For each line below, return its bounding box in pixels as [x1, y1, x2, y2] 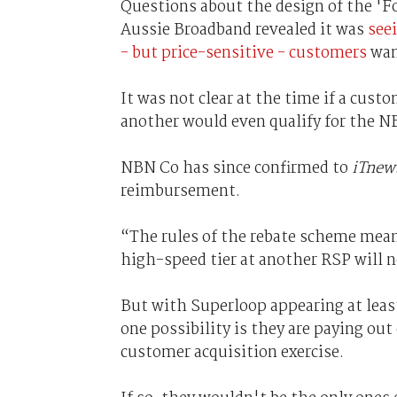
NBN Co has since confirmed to [120, 155, 348, 181]
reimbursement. [120, 178, 240, 204]
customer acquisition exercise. [120, 339, 344, 365]
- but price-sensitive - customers [120, 40, 367, 66]
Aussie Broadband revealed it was [120, 17, 368, 43]
